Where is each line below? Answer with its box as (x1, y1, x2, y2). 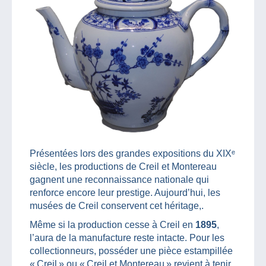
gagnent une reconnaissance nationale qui (30, 175, 209, 185)
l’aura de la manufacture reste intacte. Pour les (30, 233, 224, 243)
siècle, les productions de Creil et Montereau (30, 161, 217, 172)
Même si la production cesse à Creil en (30, 220, 195, 230)
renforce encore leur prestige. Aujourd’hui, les (30, 188, 220, 198)
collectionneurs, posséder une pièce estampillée (30, 246, 233, 256)
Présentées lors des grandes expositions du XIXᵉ (30, 148, 235, 159)
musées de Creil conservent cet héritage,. (30, 201, 204, 211)
